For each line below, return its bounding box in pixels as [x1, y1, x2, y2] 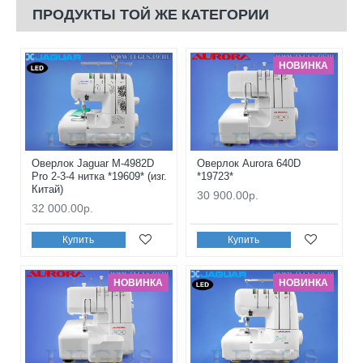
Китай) [32, 183, 63, 196]
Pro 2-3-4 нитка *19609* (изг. [32, 170, 167, 183]
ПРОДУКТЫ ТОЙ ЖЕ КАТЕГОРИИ [32, 6, 269, 23]
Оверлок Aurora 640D [196, 157, 301, 170]
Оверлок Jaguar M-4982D [32, 157, 154, 170]
